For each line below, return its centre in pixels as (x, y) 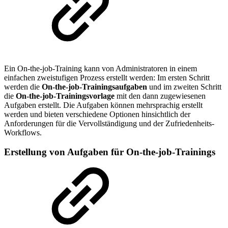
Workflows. (23, 132)
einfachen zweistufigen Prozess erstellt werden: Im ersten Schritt (107, 77)
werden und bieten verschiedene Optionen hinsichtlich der (97, 114)
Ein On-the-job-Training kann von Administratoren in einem (101, 68)
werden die (23, 87)
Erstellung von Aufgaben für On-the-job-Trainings (110, 152)
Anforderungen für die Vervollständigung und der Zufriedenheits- (109, 123)
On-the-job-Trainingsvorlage (65, 96)
